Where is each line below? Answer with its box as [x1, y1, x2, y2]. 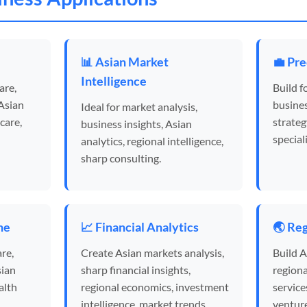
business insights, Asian [81, 117, 192, 130]
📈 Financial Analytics [81, 220, 199, 234]
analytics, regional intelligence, [81, 134, 223, 147]
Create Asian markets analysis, [81, 246, 224, 259]
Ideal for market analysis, [81, 100, 197, 113]
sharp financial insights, [81, 263, 191, 276]
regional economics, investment [81, 280, 229, 293]
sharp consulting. [81, 151, 161, 164]
